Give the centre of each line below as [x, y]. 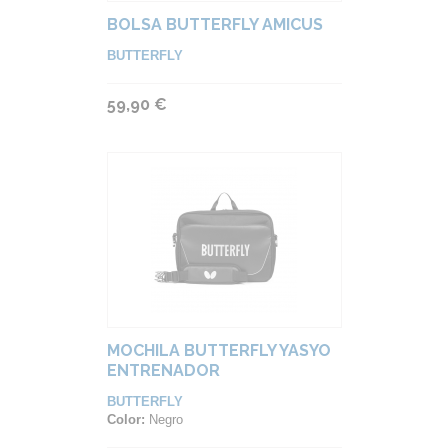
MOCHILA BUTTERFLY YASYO [218, 350]
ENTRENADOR [163, 370]
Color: [125, 419]
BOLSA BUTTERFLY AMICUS [214, 24]
